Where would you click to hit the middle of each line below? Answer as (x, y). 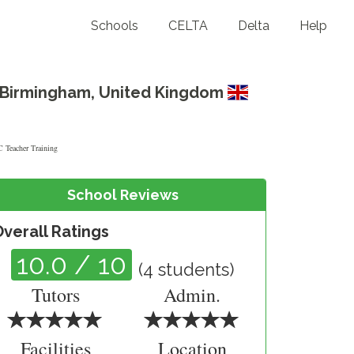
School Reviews (123, 195)
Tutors (55, 295)
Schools (115, 25)
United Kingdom (161, 92)
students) (194, 269)
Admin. (192, 295)
